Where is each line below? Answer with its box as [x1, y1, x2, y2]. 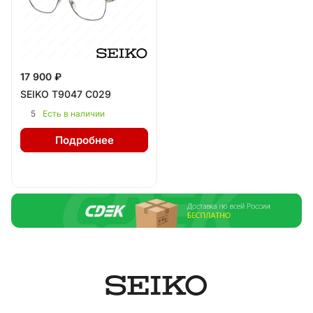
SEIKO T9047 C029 [20, 88, 111, 100]
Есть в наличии [43, 108, 105, 119]
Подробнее [54, 133, 114, 147]
